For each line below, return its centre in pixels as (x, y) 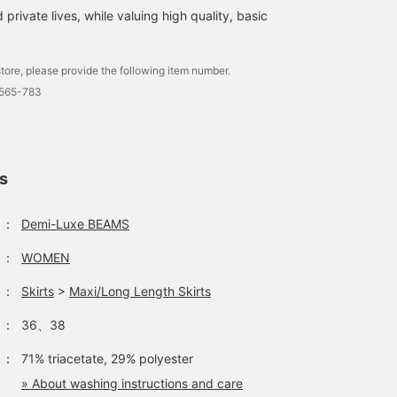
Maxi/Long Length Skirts (140, 291)
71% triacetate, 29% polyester (107, 358)
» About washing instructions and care (132, 383)
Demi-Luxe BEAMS (75, 224)
